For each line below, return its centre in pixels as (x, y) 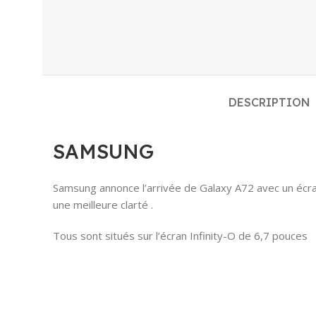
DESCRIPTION (269, 102)
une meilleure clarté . (103, 204)
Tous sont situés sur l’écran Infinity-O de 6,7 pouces (180, 235)
